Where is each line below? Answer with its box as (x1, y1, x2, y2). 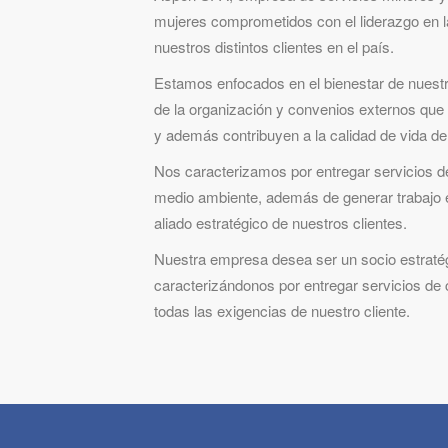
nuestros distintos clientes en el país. (153, 36, 394, 57)
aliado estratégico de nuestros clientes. (153, 212, 407, 233)
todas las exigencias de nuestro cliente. (153, 300, 410, 321)
